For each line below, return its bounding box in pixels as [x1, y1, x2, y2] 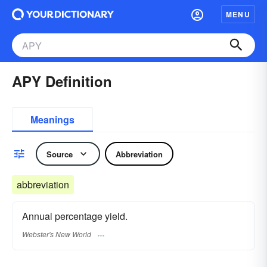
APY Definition [12, 71, 112, 91]
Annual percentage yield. [22, 209, 128, 223]
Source [46, 148, 73, 160]
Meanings [30, 113, 74, 126]
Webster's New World [22, 229, 91, 240]
